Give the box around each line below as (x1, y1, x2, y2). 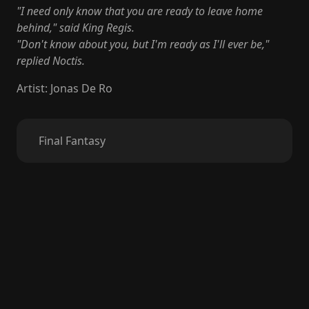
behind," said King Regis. (17, 20, 134, 35)
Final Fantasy (39, 133, 106, 148)
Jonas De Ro (50, 81, 112, 96)
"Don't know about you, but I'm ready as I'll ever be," (17, 37, 269, 52)
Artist (17, 81, 45, 96)
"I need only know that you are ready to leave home (17, 3, 263, 19)
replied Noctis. (17, 53, 85, 68)
